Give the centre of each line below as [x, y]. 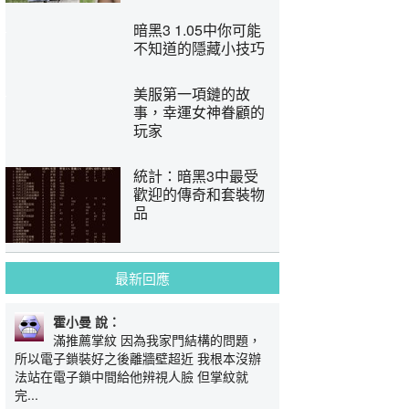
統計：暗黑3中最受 [196, 176]
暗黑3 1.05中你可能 [197, 30]
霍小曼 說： [87, 321]
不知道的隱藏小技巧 [199, 48]
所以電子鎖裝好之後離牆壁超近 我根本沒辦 [138, 358]
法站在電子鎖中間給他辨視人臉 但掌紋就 [131, 376]
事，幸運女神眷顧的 [199, 112]
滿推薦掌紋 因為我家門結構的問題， [157, 340]
